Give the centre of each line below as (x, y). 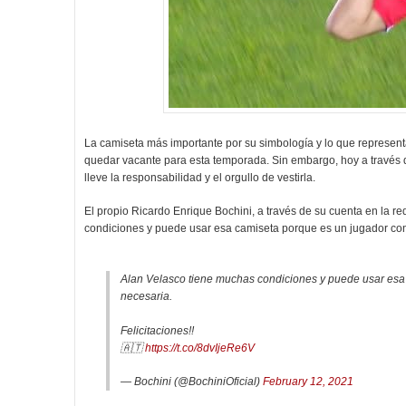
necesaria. (146, 296)
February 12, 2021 (308, 382)
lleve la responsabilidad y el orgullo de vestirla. (200, 178)
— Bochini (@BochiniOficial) (192, 382)
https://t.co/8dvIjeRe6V (200, 348)
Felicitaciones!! (157, 331)
